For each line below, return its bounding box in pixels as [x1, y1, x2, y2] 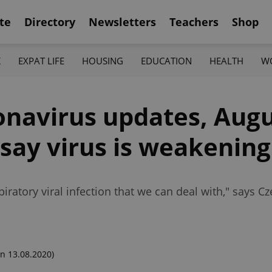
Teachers [169, 14, 219, 29]
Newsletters [89, 14, 156, 29]
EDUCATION [141, 54, 192, 67]
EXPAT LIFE [18, 54, 64, 67]
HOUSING [81, 54, 123, 67]
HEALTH [209, 54, 244, 67]
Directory [24, 14, 75, 29]
